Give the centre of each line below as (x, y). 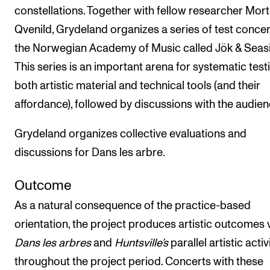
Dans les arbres (54, 243)
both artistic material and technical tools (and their (137, 86)
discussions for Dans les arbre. (90, 153)
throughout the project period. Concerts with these (139, 262)
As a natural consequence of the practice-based (133, 206)
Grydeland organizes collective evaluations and (130, 134)
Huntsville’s (141, 243)
